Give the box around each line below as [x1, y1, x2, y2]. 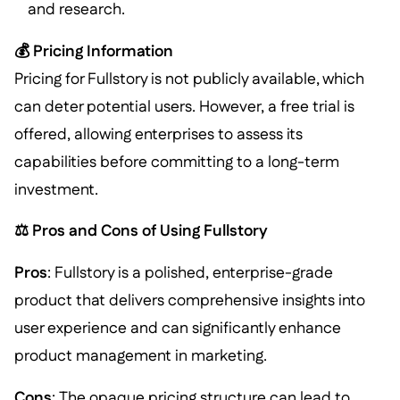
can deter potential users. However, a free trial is [13, 95, 354, 118]
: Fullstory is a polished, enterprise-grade [46, 262, 333, 285]
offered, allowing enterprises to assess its [13, 122, 303, 146]
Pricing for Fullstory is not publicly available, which [13, 67, 364, 90]
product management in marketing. [13, 345, 267, 368]
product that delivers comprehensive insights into [13, 289, 365, 312]
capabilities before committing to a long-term [13, 150, 339, 173]
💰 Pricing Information [13, 39, 173, 62]
